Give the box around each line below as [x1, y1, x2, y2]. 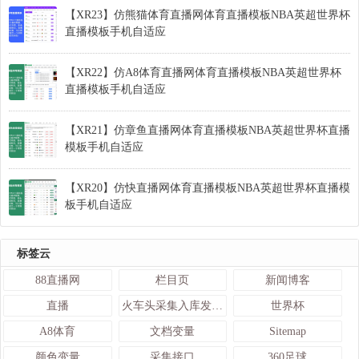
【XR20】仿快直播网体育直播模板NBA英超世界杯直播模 [65, 182, 350, 195]
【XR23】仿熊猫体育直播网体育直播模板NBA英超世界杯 [65, 9, 350, 22]
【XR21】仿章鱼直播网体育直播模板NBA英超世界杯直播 [65, 124, 350, 137]
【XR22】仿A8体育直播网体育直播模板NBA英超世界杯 [65, 67, 341, 79]
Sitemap [268, 325, 306, 338]
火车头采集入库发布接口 [211, 300, 223, 313]
